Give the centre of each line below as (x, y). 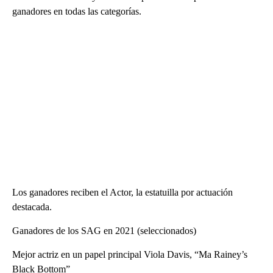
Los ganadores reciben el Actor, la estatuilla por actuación (122, 192)
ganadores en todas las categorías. (77, 11)
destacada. (32, 207)
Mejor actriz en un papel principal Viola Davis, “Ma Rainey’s (130, 254)
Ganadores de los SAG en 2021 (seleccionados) (104, 230)
